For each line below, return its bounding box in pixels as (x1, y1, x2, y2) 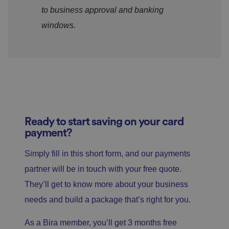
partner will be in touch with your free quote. (25, 165, 181, 174)
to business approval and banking (41, 6, 164, 15)
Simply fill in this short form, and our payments (25, 149, 190, 158)
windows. (41, 21, 76, 30)
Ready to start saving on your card (25, 116, 184, 128)
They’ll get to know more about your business (25, 180, 188, 189)
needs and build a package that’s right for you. (25, 195, 191, 204)
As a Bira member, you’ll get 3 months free (25, 218, 177, 227)
